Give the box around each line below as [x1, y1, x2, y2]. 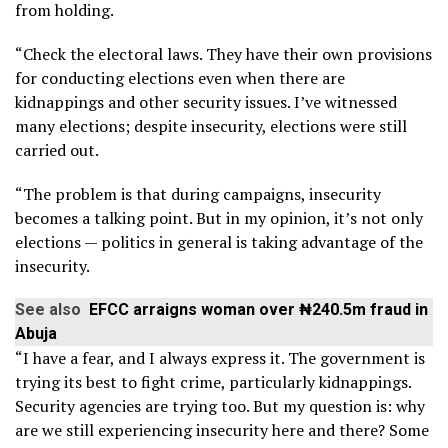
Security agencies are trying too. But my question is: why [15, 394, 425, 417]
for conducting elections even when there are [15, 66, 345, 89]
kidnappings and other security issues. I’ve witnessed [15, 90, 397, 113]
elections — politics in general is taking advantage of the [15, 230, 423, 253]
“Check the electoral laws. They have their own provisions [15, 42, 432, 65]
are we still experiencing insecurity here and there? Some [15, 418, 429, 441]
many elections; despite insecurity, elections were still [15, 114, 407, 137]
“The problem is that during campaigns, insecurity [15, 182, 381, 205]
